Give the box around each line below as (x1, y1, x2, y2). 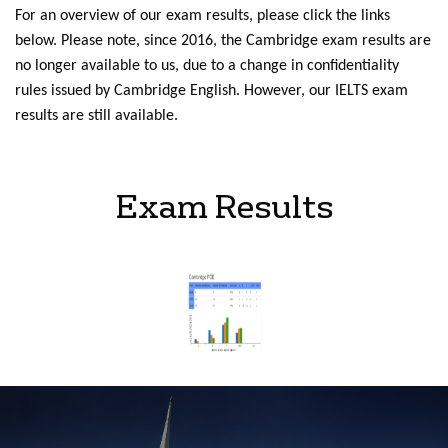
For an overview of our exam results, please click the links (15, 8, 390, 24)
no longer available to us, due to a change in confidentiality (15, 58, 399, 74)
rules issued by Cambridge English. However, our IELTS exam (15, 83, 408, 99)
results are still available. (15, 108, 178, 124)
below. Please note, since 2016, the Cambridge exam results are (15, 33, 431, 49)
